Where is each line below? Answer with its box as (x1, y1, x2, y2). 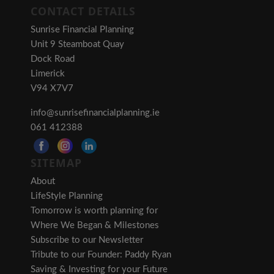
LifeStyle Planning (31, 191, 103, 201)
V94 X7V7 (31, 84, 73, 94)
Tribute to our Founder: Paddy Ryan (31, 250, 171, 260)
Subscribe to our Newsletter (31, 235, 143, 245)
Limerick (31, 69, 65, 79)
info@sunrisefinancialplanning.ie (31, 108, 160, 118)
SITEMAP (31, 155, 82, 171)
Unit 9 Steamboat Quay (31, 40, 124, 50)
